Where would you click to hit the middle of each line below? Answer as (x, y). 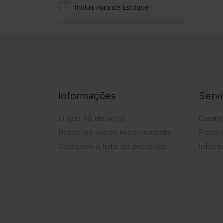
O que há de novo (92, 118)
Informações (87, 95)
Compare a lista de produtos (112, 146)
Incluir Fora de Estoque (112, 7)
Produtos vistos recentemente (115, 132)
